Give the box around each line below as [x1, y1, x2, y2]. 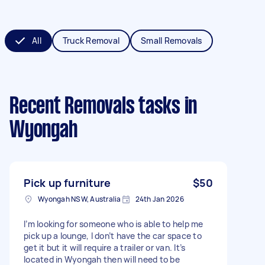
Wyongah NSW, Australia [38, 193, 121, 204]
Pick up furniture [24, 175, 111, 190]
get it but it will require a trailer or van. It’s [24, 241, 186, 253]
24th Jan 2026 [135, 193, 184, 204]
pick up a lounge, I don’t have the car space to [24, 230, 202, 241]
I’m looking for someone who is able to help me [24, 218, 203, 230]
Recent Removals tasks [9, 96, 180, 118]
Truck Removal [62, 34, 119, 46]
